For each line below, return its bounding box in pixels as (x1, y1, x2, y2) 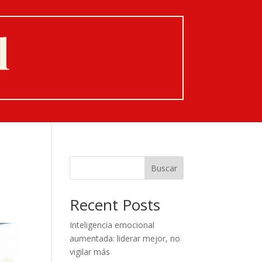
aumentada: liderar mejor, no (70, 233, 181, 244)
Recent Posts (70, 194, 161, 215)
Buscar (150, 162, 177, 174)
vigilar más (70, 246, 111, 257)
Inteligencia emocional (70, 219, 155, 230)
